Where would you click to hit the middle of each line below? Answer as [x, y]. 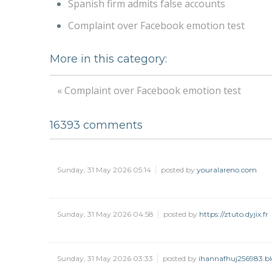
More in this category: [108, 59]
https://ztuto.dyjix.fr [234, 214]
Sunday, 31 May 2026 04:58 [106, 214]
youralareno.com [227, 169]
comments [111, 125]
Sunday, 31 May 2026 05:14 [105, 169]
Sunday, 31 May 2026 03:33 [106, 258]
